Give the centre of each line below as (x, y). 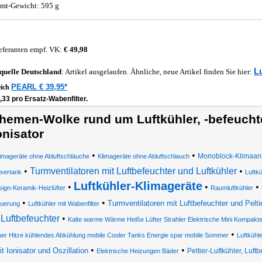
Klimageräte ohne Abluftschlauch (143, 156)
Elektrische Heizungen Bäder (137, 251)
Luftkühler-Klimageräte (138, 186)
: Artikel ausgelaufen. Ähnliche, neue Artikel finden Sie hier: (158, 72)
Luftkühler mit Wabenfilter (63, 204)
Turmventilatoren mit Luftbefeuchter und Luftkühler (133, 171)
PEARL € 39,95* (39, 87)
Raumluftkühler (232, 188)
